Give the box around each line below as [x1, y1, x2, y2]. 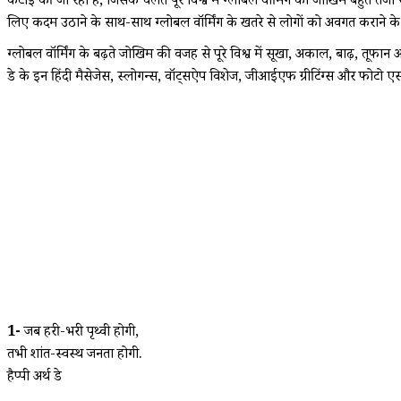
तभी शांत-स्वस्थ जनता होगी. [7, 344, 142, 367]
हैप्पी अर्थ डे [7, 366, 62, 389]
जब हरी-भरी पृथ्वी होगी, [21, 321, 139, 345]
